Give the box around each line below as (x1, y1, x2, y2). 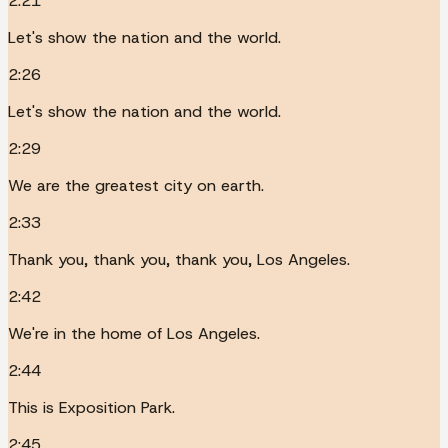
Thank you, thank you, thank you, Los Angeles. (8, 248, 350, 270)
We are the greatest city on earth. (8, 174, 264, 196)
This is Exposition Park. (8, 396, 175, 418)
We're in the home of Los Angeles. (8, 322, 260, 344)
